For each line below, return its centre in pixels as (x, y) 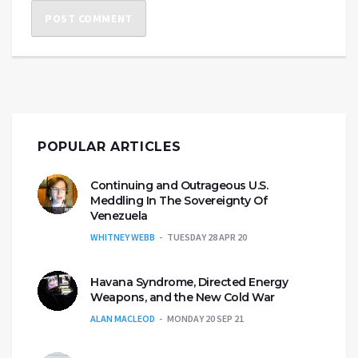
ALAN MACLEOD (123, 318)
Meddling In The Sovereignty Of (179, 200)
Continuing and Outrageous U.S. (179, 185)
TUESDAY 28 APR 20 (207, 237)
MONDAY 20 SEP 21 (205, 318)
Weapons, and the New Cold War (183, 297)
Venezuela (119, 215)
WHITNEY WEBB (123, 237)
